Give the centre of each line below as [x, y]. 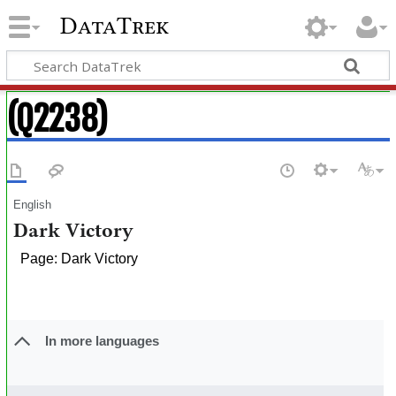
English [33, 204]
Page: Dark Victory [80, 258]
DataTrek [114, 26]
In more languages [102, 341]
